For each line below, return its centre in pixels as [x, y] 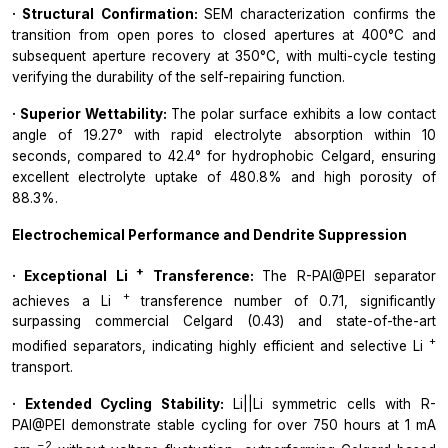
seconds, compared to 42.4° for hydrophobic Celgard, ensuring [224, 156]
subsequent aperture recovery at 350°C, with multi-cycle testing [224, 56]
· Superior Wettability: [91, 114]
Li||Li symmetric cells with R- [334, 403]
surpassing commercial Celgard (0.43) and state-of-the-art [224, 321]
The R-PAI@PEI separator [349, 275]
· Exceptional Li [74, 275]
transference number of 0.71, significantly [288, 300]
